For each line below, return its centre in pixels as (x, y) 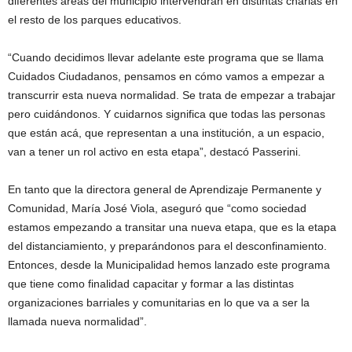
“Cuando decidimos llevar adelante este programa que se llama (166, 57)
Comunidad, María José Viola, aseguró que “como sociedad (157, 208)
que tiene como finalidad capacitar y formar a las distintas (151, 284)
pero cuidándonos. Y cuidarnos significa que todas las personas (167, 114)
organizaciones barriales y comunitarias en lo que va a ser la (159, 302)
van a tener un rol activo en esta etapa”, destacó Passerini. (154, 152)
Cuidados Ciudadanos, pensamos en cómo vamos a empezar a (166, 76)
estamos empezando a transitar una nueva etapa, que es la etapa (172, 227)
